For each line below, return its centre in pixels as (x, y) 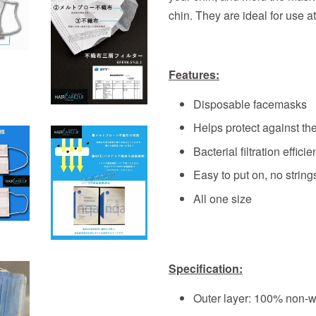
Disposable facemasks (250, 104)
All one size (223, 198)
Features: (194, 74)
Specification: (206, 268)
